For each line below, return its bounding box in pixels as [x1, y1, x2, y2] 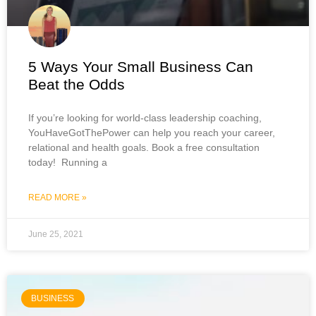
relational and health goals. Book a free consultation [28, 141, 260, 153]
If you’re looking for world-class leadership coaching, [28, 111, 262, 123]
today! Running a [28, 156, 107, 168]
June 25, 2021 [28, 229, 83, 239]
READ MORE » [28, 192, 87, 202]
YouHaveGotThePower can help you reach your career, [28, 126, 275, 138]
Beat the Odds [28, 75, 125, 92]
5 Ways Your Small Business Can [28, 58, 253, 75]
